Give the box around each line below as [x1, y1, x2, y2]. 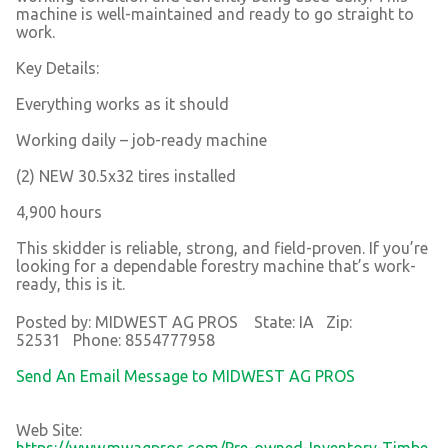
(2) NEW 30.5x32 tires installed [16, 166, 236, 185]
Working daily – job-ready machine [16, 130, 267, 149]
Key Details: [16, 58, 99, 77]
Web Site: [16, 420, 82, 439]
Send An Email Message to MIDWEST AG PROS [16, 366, 355, 385]
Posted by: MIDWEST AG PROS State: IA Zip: [16, 312, 352, 331]
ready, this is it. [16, 274, 125, 293]
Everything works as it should [16, 94, 229, 113]
